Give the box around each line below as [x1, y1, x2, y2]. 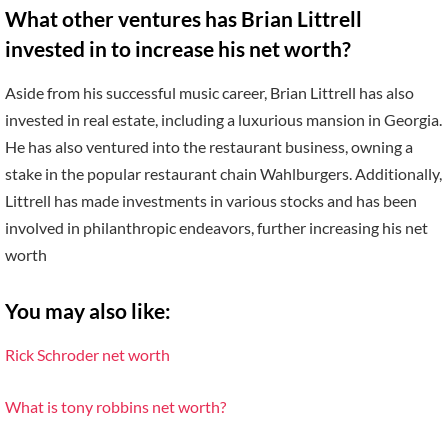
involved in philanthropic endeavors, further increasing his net [5, 218, 428, 238]
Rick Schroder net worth [5, 345, 170, 365]
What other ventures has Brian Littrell [5, 6, 362, 31]
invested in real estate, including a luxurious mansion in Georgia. [5, 110, 442, 130]
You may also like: [5, 298, 171, 323]
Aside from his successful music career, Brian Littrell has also [5, 83, 414, 103]
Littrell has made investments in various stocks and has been [5, 191, 417, 211]
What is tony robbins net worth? [5, 396, 226, 416]
